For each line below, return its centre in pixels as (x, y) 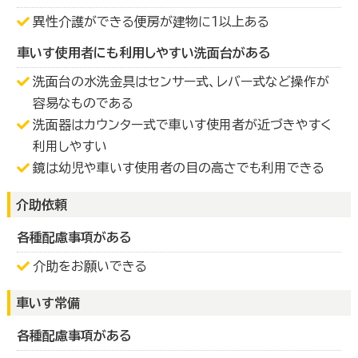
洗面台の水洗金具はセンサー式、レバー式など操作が (181, 81)
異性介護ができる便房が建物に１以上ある (151, 21)
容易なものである (83, 103)
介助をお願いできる (89, 266)
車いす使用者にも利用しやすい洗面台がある (143, 52)
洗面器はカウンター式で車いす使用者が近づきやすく (182, 124)
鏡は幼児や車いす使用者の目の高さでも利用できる (178, 167)
